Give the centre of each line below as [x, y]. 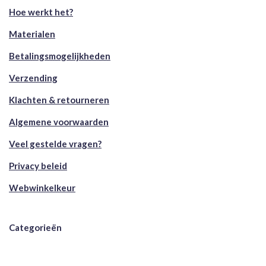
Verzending [33, 78]
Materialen [32, 34]
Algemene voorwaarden [59, 122]
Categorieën [35, 228]
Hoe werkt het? [41, 12]
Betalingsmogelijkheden [60, 56]
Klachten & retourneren [59, 100]
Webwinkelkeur [42, 188]
